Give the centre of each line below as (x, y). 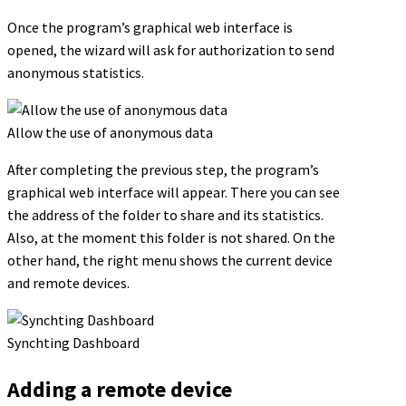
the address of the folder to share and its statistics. (165, 215)
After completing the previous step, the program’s (163, 170)
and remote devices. (68, 283)
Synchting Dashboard (73, 343)
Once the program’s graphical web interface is (150, 28)
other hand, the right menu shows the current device (170, 261)
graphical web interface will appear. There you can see (174, 193)
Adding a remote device (120, 390)
